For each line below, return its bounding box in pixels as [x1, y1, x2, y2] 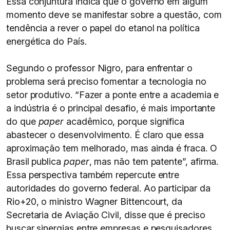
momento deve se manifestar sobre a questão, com [6, 9, 222, 20]
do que [6, 116, 39, 127]
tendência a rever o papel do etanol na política [6, 23, 200, 33]
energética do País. [6, 36, 87, 47]
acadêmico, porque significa [66, 116, 185, 127]
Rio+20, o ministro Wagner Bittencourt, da [6, 196, 183, 207]
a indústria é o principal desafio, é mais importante [6, 103, 216, 113]
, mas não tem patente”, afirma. [89, 156, 219, 167]
